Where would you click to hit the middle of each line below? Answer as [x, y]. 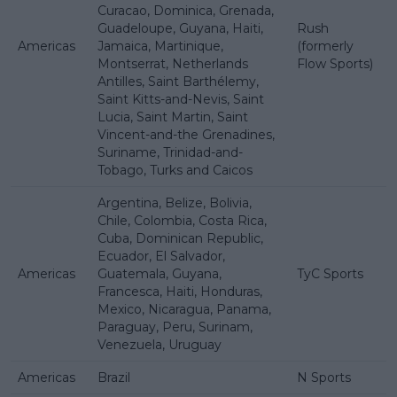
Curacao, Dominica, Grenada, [186, 10]
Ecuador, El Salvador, [161, 256]
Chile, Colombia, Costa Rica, [182, 220]
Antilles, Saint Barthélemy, [178, 81]
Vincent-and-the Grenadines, [186, 134]
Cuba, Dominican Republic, [180, 238]
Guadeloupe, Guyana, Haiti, [180, 28]
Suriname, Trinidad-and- [170, 152]
